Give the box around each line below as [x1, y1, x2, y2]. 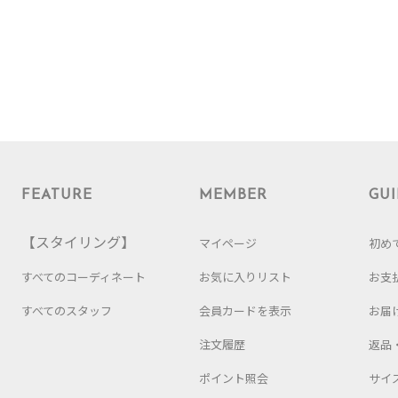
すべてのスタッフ [21, 301, 112, 319]
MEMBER [199, 187, 267, 203]
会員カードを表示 [199, 301, 291, 319]
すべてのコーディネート [21, 267, 146, 285]
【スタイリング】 [21, 230, 135, 252]
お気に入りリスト [199, 267, 291, 285]
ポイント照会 [199, 369, 268, 386]
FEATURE [21, 187, 92, 203]
